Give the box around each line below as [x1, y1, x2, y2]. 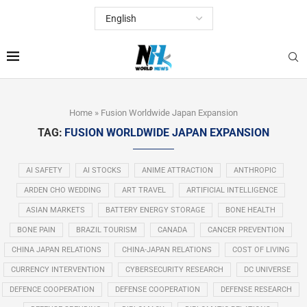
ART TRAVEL [122, 185, 166, 195]
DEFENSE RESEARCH [221, 284, 292, 294]
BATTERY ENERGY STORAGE [106, 205, 205, 214]
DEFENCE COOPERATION [10, 284, 95, 294]
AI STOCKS [82, 165, 121, 175]
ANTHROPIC [233, 165, 276, 175]
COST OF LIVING [232, 245, 290, 254]
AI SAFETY [25, 165, 62, 175]
